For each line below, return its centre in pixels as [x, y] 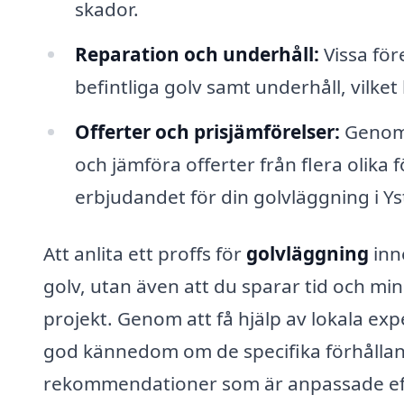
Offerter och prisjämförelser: [207, 131]
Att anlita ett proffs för [145, 254]
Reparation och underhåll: [197, 54]
